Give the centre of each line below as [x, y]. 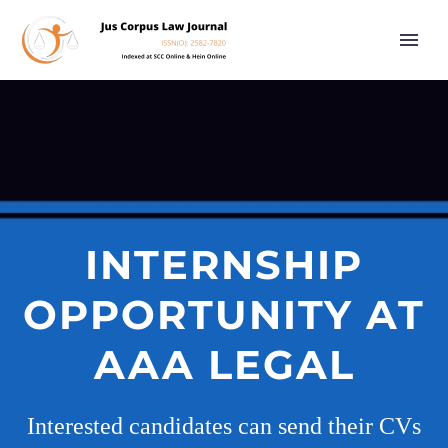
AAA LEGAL [224, 364]
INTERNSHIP [224, 264]
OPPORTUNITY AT [224, 314]
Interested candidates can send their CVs [224, 426]
